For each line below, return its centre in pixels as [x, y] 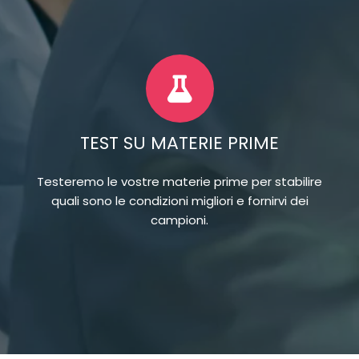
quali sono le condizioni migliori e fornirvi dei [179, 200]
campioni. [179, 220]
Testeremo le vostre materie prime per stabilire [179, 181]
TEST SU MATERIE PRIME [179, 143]
